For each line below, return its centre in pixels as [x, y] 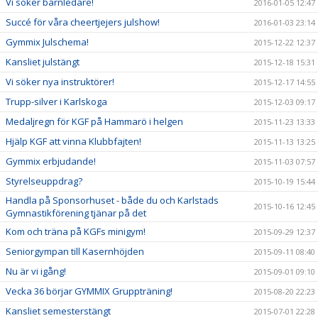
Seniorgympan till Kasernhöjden [75, 251]
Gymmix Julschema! [47, 42]
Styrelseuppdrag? [44, 181]
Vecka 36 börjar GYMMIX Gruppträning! [89, 291]
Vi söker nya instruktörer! [60, 82]
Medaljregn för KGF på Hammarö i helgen [94, 121]
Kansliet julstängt [43, 62]
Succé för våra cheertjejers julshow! [83, 22]
